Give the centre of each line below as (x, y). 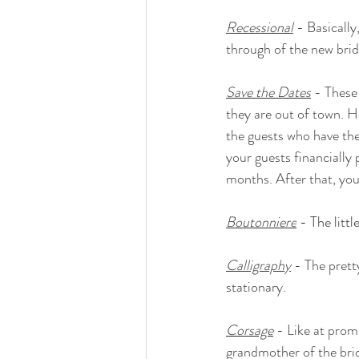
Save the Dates (268, 93)
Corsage (250, 331)
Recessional (260, 28)
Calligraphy (258, 266)
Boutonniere (261, 222)
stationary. (256, 287)
